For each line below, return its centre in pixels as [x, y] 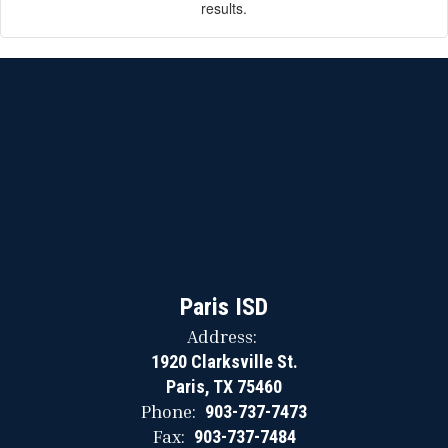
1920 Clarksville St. [224, 362]
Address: [221, 336]
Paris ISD [224, 307]
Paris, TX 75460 [224, 387]
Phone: [168, 411]
